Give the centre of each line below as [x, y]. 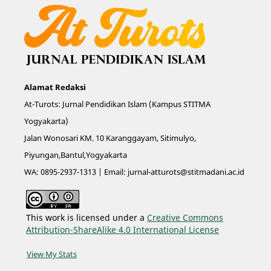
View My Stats [51, 254]
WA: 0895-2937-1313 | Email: [76, 171]
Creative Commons [185, 217]
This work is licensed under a [86, 217]
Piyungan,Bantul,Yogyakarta [75, 155]
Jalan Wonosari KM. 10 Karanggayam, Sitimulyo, [110, 138]
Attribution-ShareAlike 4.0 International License [122, 229]
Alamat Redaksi [55, 87]
